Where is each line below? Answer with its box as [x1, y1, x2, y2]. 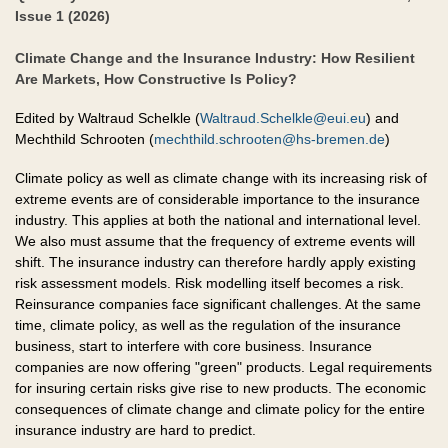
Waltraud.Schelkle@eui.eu [200, 110, 366, 127]
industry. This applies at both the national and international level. [15, 212, 421, 229]
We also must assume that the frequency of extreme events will [15, 233, 415, 250]
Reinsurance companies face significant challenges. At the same [15, 296, 421, 313]
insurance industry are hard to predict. [15, 422, 256, 439]
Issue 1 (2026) [15, 8, 110, 25]
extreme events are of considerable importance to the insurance [15, 191, 420, 208]
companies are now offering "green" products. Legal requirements [15, 359, 432, 376]
